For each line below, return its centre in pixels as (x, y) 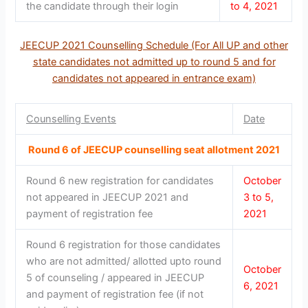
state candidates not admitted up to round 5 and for (154, 62)
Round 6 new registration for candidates (120, 180)
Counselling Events (71, 119)
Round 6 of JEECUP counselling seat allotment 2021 (154, 150)
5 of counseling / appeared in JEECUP (115, 277)
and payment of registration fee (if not (115, 294)
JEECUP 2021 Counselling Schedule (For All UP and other (154, 46)
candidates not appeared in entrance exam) (154, 79)
